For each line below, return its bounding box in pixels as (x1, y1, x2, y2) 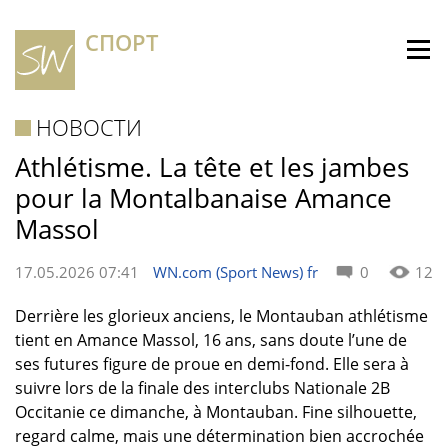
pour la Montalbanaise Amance (15, 180, 392, 216)
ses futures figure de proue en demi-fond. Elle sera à (15, 353, 409, 375)
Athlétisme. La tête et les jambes (15, 149, 409, 185)
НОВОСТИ (36, 112, 143, 142)
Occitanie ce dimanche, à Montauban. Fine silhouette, (15, 401, 417, 423)
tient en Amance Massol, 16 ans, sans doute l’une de (15, 329, 407, 351)
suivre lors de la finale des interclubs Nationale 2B (15, 377, 390, 399)
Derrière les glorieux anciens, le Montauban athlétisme (15, 305, 428, 327)
